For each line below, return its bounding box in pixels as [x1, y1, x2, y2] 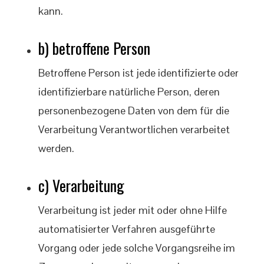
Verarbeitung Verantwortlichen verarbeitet [38, 123, 230, 136]
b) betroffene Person [38, 37, 150, 60]
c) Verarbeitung [38, 174, 124, 197]
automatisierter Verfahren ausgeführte [38, 222, 215, 236]
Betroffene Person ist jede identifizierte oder [38, 66, 239, 80]
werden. [38, 141, 74, 155]
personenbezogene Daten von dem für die [38, 104, 229, 117]
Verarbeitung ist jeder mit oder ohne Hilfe [38, 203, 227, 217]
